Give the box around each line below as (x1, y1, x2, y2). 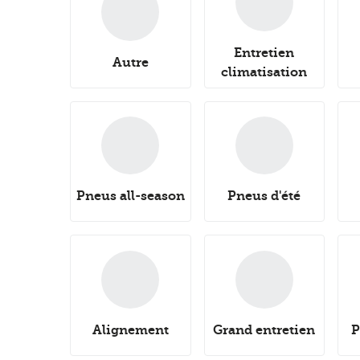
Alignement (92, 321, 169, 337)
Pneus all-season (76, 188, 185, 204)
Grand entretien (213, 321, 316, 337)
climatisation (221, 63, 308, 80)
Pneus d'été (227, 188, 301, 204)
